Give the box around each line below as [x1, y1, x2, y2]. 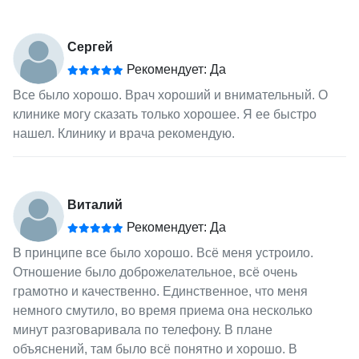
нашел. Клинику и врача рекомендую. [12, 126, 235, 140]
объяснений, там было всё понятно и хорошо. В [12, 341, 297, 356]
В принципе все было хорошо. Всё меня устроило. [12, 245, 313, 260]
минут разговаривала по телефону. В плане [12, 322, 272, 337]
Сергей [67, 39, 113, 54]
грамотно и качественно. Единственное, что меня [12, 284, 308, 298]
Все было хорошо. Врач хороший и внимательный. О [12, 87, 328, 102]
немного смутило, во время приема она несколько [12, 303, 313, 317]
